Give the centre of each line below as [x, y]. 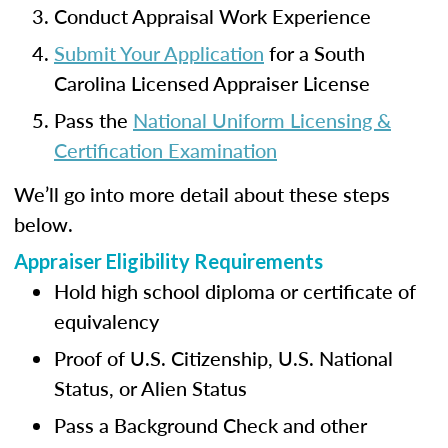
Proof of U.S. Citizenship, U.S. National [223, 358]
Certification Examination [165, 150]
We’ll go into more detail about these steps [202, 194]
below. [43, 224]
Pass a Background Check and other [210, 425]
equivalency [106, 321]
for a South [314, 53]
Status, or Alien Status [150, 388]
